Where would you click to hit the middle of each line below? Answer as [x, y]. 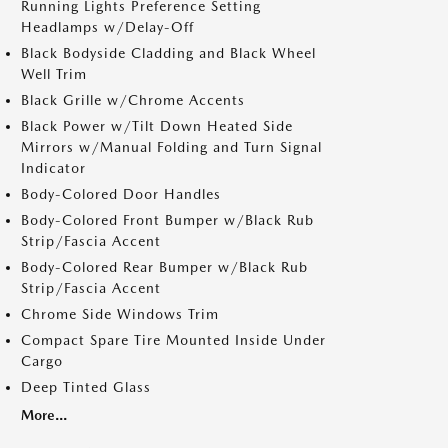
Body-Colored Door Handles [121, 194]
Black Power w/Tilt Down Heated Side [157, 126]
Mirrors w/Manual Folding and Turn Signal [171, 147]
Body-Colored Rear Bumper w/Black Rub [164, 267]
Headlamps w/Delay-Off [107, 27]
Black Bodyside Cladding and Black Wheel [168, 53]
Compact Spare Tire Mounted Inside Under [173, 340]
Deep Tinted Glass [86, 387]
